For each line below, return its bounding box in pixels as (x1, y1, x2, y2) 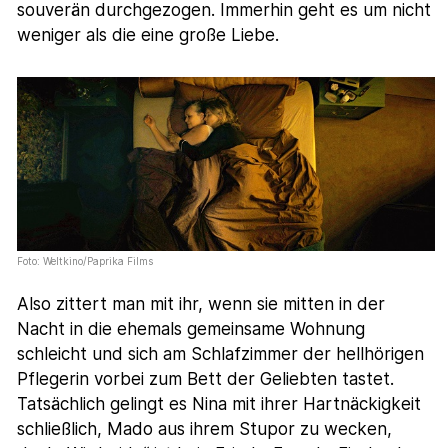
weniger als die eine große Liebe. (17, 25, 280, 46)
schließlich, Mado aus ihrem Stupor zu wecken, (17, 419, 393, 440)
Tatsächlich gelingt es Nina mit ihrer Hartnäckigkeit (17, 394, 422, 415)
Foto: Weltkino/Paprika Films (17, 255, 154, 268)
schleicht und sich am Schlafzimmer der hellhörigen (17, 344, 425, 365)
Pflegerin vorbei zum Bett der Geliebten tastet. (17, 369, 395, 390)
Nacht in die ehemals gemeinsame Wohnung (17, 319, 366, 340)
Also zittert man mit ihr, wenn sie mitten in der (17, 294, 386, 315)
